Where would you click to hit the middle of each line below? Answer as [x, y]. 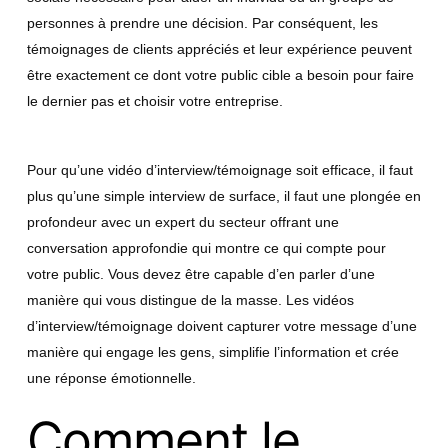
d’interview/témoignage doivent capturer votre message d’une [221, 326]
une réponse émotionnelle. [111, 378]
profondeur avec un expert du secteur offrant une [182, 222]
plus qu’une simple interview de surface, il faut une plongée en [223, 196]
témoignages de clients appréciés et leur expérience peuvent [219, 48]
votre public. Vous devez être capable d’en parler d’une [200, 274]
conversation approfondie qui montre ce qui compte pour [206, 248]
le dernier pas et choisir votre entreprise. [154, 100]
